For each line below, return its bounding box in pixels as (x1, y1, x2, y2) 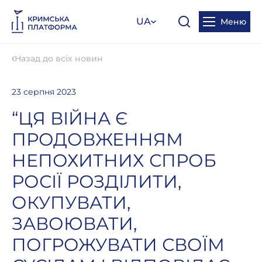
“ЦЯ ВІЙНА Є (12, 108, 127, 129)
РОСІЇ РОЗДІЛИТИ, (12, 171, 181, 192)
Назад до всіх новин (15, 53, 103, 64)
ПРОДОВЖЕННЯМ (12, 129, 183, 150)
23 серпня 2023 (12, 87, 76, 97)
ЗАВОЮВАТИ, (12, 213, 137, 235)
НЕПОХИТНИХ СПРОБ (12, 150, 216, 171)
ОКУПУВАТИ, (12, 192, 130, 213)
